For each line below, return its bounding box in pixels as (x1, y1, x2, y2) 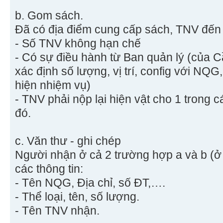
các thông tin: (15, 162, 83, 176)
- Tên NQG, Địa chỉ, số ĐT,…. (15, 176, 165, 190)
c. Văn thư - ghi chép (15, 134, 121, 148)
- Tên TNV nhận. (15, 204, 100, 218)
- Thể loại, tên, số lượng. (15, 190, 139, 204)
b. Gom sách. (15, 9, 83, 22)
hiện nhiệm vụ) (15, 79, 91, 92)
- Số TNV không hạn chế (15, 37, 141, 50)
